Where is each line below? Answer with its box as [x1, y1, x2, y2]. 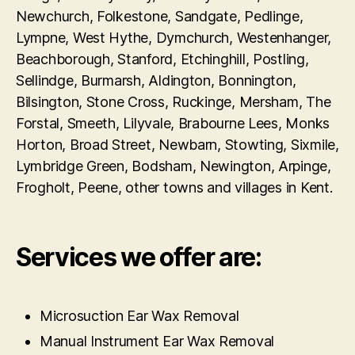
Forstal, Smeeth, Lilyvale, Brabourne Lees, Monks [16, 114, 330, 132]
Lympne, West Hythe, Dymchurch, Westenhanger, [16, 29, 332, 46]
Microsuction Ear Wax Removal [40, 307, 239, 324]
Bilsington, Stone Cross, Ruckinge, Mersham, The [16, 93, 331, 110]
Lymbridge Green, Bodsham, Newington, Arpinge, [16, 157, 331, 174]
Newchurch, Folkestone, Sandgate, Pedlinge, [16, 7, 303, 25]
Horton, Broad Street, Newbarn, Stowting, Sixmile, [16, 136, 339, 153]
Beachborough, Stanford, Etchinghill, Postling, [16, 50, 309, 67]
